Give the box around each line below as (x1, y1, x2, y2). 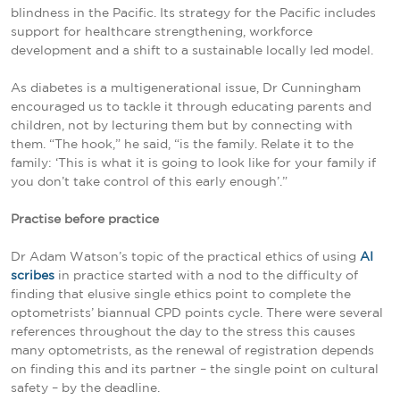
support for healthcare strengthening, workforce (11, 26, 312, 37)
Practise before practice (11, 213, 162, 225)
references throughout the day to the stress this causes (11, 326, 355, 337)
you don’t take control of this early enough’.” (11, 176, 287, 187)
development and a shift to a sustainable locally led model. (11, 45, 373, 56)
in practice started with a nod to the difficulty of (54, 270, 358, 281)
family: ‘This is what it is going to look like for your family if (11, 157, 376, 169)
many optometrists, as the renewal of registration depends (11, 345, 374, 356)
